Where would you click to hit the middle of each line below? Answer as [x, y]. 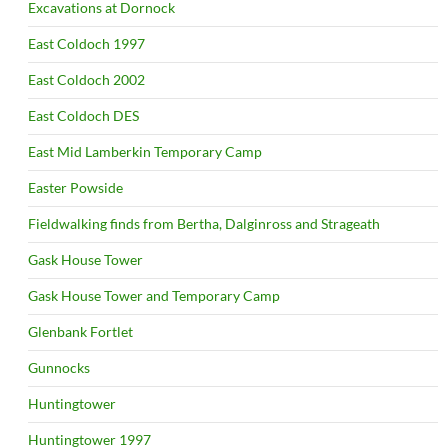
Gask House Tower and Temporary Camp [154, 296]
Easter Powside [75, 188]
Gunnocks [59, 368]
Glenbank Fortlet [80, 332]
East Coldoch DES [83, 116]
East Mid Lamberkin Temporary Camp [145, 152]
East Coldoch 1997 [86, 44]
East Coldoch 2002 [86, 80]
